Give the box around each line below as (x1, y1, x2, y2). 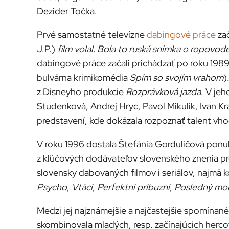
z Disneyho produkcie (37, 86, 126, 98)
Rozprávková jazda (126, 86, 201, 98)
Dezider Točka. (37, 5, 97, 17)
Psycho (37, 181, 67, 193)
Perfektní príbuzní (97, 181, 170, 193)
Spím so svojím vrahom (130, 72, 223, 84)
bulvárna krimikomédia (37, 72, 130, 84)
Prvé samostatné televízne (37, 29, 147, 41)
